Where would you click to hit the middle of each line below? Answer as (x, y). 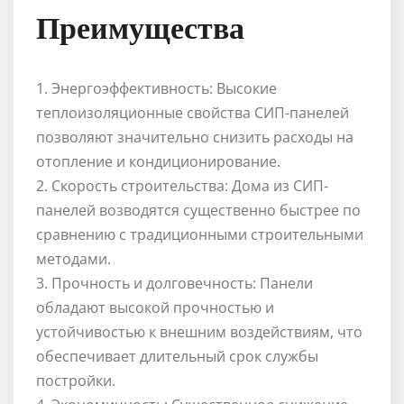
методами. (73, 259)
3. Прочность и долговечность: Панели (174, 284)
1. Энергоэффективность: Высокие (156, 89)
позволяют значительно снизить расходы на (195, 138)
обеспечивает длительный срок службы (177, 357)
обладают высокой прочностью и (155, 308)
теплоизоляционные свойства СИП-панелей (193, 113)
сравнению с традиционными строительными (200, 235)
